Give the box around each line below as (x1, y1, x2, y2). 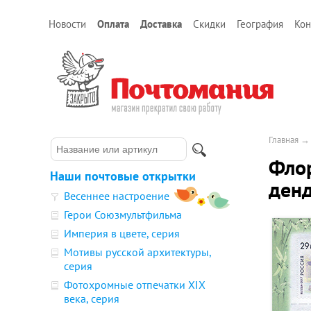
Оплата (97, 17, 129, 31)
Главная (269, 134, 299, 146)
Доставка (140, 17, 182, 31)
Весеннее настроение (64, 189, 169, 203)
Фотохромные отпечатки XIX (64, 278, 205, 292)
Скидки (193, 17, 226, 31)
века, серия (64, 292, 119, 305)
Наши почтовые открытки (50, 168, 196, 184)
